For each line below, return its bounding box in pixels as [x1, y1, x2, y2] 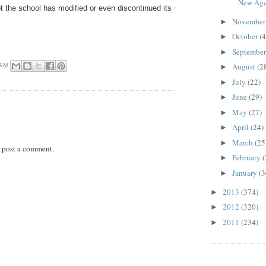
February [232, 152, 262, 163]
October [232, 31, 259, 42]
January [232, 167, 259, 178]
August [232, 61, 257, 72]
